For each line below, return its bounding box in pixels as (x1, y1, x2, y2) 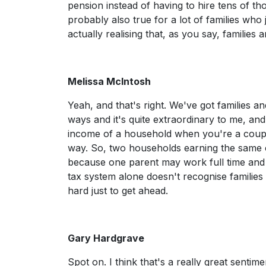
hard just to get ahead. (68, 185, 171, 197)
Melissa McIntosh (68, 75, 151, 87)
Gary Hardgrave (68, 232, 144, 244)
